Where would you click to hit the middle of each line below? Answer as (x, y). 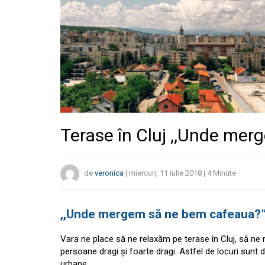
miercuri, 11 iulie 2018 (165, 173)
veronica (109, 173)
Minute (224, 173)
